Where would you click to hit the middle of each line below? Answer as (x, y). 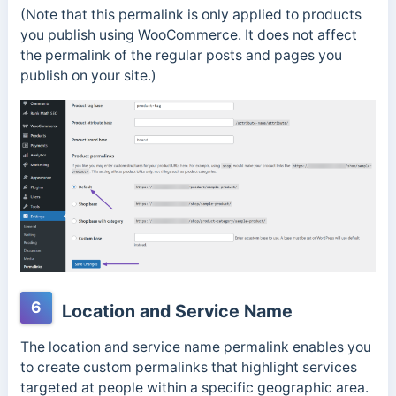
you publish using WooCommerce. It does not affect (188, 35)
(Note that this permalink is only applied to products (190, 15)
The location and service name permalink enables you (195, 347)
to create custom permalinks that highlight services (188, 368)
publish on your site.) (88, 76)
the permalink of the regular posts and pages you (181, 56)
